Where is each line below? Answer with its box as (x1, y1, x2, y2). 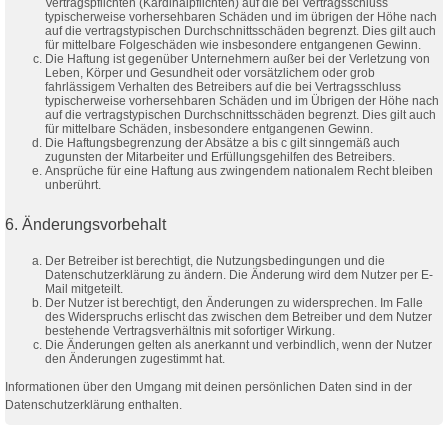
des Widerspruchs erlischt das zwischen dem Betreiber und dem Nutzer (45, 309, 432, 324)
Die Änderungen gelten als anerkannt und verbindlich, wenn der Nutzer (45, 337, 432, 352)
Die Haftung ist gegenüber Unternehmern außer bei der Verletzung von (45, 51, 430, 66)
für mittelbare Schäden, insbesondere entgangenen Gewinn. (45, 121, 373, 136)
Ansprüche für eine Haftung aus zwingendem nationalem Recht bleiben (45, 163, 433, 178)
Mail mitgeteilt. (45, 281, 123, 296)
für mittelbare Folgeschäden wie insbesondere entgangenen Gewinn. (45, 37, 421, 52)
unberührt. (45, 177, 101, 192)
